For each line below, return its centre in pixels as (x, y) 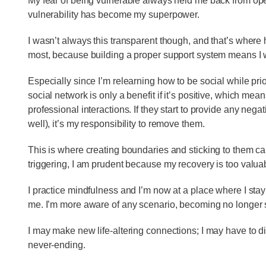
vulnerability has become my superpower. (114, 14)
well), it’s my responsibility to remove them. (117, 123)
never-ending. (56, 245)
